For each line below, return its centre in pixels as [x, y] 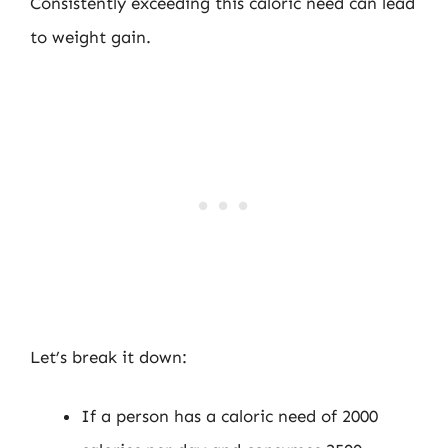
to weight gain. [90, 37]
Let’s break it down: [108, 356]
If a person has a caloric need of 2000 [229, 416]
